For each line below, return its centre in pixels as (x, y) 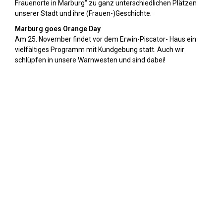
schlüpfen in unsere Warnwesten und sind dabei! (90, 60)
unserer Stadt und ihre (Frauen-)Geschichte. (83, 13)
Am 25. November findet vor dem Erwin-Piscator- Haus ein (106, 39)
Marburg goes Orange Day (58, 29)
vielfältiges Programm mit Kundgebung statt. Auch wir (100, 50)
